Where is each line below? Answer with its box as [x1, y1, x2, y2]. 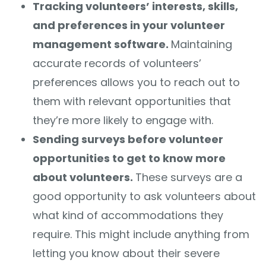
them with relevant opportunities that [33, 94, 231, 109]
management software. [33, 37, 169, 52]
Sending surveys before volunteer [33, 132, 223, 147]
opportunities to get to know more [33, 151, 226, 166]
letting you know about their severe [33, 246, 220, 261]
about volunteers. [33, 170, 133, 185]
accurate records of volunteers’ [33, 56, 201, 71]
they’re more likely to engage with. [33, 113, 216, 128]
